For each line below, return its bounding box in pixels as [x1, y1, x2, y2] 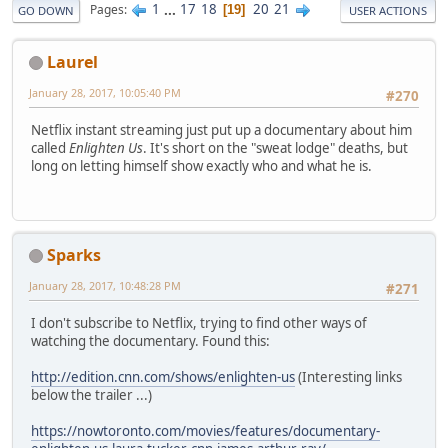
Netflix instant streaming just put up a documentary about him [31, 120, 412, 139]
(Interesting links [295, 367, 402, 386]
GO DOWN [18, 2, 74, 18]
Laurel [47, 50, 98, 73]
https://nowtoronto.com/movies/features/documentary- [31, 421, 380, 440]
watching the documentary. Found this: [31, 331, 270, 350]
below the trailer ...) [31, 385, 152, 404]
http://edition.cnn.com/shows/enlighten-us [31, 367, 295, 386]
